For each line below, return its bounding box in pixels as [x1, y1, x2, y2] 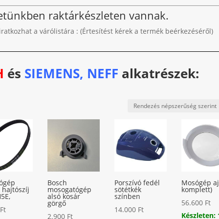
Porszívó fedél [114, 177, 160, 187]
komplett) [181, 184, 213, 194]
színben [114, 191, 141, 201]
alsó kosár [47, 191, 81, 201]
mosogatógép [47, 184, 92, 194]
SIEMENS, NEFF [24, 65, 122, 83]
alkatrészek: [121, 65, 199, 83]
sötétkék [114, 184, 142, 194]
